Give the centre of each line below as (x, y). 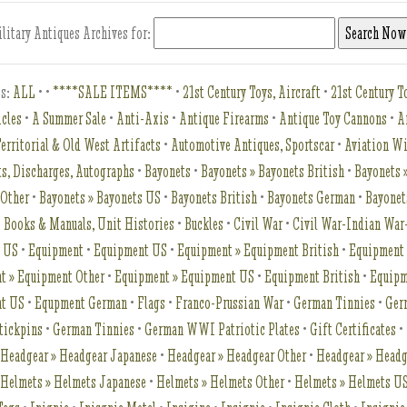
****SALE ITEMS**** (113, 92)
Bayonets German (312, 198)
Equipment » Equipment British (258, 250)
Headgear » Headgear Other (237, 356)
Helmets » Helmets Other (221, 382)
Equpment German (81, 303)
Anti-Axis (143, 119)
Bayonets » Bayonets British (273, 171)
